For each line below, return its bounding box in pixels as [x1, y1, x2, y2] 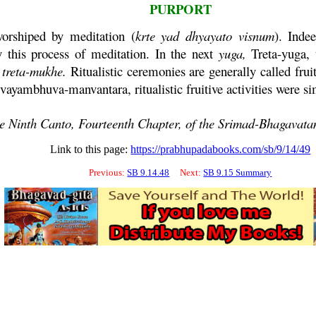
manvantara [68, 80, 128, 97]
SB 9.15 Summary [203, 167, 272, 178]
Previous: [89, 167, 128, 178]
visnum [238, 27, 274, 44]
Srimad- [218, 114, 260, 132]
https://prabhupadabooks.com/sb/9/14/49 [130, 143, 311, 155]
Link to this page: [50, 143, 131, 155]
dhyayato [179, 27, 238, 44]
